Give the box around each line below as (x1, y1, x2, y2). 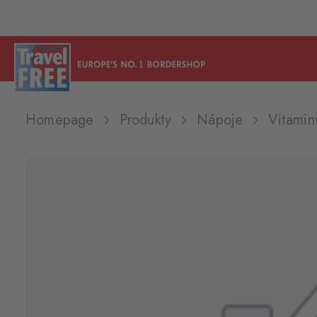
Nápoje (197, 110, 243, 130)
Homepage (25, 110, 94, 130)
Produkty (119, 110, 172, 130)
